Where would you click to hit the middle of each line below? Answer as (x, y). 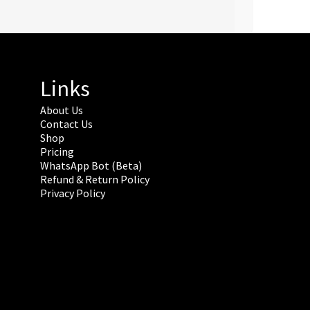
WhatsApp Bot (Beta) (91, 166)
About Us (61, 110)
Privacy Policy (72, 193)
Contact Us (66, 124)
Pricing (57, 152)
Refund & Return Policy (94, 180)
